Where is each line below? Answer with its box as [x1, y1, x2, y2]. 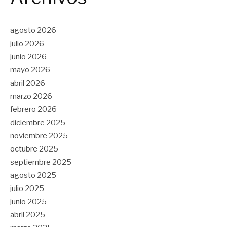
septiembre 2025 [10, 158, 71, 167]
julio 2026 [10, 39, 44, 49]
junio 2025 [10, 197, 47, 207]
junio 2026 [10, 52, 47, 62]
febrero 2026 [10, 105, 57, 115]
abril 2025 [10, 210, 45, 220]
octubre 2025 [10, 144, 58, 154]
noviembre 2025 [10, 131, 68, 141]
